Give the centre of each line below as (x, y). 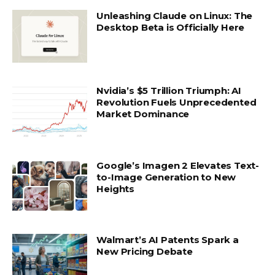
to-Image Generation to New (166, 177)
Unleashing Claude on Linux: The (175, 16)
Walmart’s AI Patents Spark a (168, 240)
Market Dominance (143, 114)
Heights (115, 188)
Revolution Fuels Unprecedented (176, 103)
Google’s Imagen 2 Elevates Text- (178, 165)
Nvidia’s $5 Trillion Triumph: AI (169, 91)
